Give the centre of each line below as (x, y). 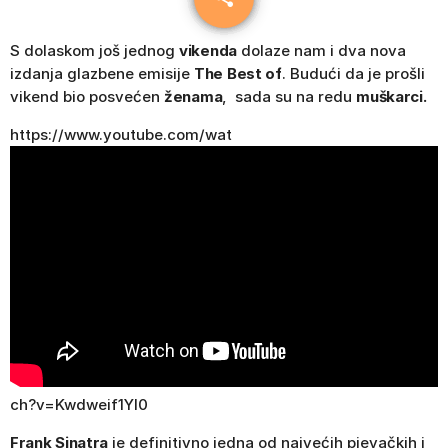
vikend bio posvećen (87, 96)
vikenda (208, 50)
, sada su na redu (289, 96)
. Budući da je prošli (353, 73)
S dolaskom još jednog (94, 50)
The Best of (238, 73)
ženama (193, 96)
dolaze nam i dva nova (321, 50)
